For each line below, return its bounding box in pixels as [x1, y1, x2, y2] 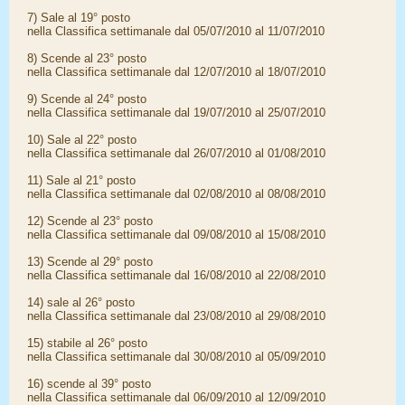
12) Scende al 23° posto [27, 214, 153, 228]
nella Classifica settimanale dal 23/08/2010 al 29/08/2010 [27, 309, 325, 323]
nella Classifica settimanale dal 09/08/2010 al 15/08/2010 [27, 228, 325, 241]
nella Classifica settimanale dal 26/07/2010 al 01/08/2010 [27, 146, 325, 160]
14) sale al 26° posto [27, 296, 135, 309]
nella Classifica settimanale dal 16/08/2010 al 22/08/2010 [27, 268, 325, 282]
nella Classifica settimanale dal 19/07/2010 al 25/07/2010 [27, 106, 325, 119]
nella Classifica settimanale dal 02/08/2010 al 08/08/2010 [27, 187, 325, 201]
